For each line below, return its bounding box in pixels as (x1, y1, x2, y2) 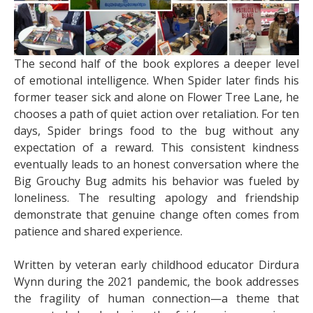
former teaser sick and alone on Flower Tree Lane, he (14, 89, 299, 105)
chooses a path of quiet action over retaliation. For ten (14, 105, 299, 122)
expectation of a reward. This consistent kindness (14, 139, 299, 155)
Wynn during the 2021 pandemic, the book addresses (14, 273, 299, 289)
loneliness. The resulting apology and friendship (14, 189, 299, 205)
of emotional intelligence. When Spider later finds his (14, 72, 299, 88)
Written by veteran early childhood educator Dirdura (14, 256, 299, 272)
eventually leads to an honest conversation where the (14, 156, 299, 172)
